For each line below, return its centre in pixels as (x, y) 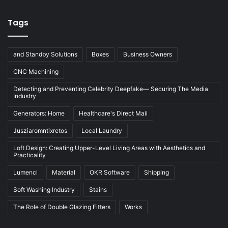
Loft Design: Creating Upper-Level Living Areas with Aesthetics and (109, 148)
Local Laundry (102, 130)
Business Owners (148, 54)
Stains (98, 189)
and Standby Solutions (45, 54)
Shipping (156, 172)
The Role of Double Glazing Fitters (62, 207)
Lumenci (25, 172)
